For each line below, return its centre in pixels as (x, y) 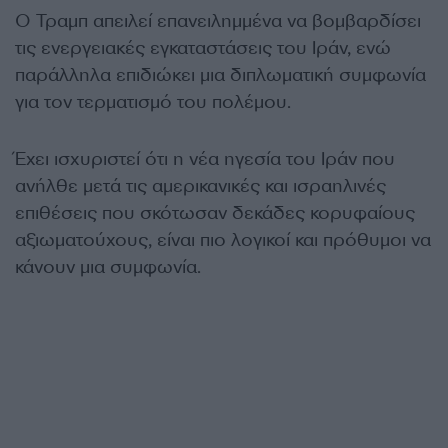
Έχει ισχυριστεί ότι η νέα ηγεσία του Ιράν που (205, 159)
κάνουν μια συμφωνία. (108, 267)
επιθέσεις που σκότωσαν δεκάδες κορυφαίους (215, 213)
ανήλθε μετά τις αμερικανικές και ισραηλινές (200, 186)
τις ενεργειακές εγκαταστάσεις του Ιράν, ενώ (203, 48)
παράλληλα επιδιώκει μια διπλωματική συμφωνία (220, 75)
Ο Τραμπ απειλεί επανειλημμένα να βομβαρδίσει (218, 21)
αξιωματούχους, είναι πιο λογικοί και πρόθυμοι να (223, 240)
